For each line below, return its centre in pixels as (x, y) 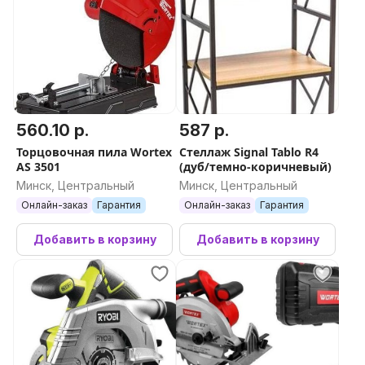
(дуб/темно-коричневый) (255, 167)
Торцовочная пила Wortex (94, 152)
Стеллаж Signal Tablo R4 (249, 152)
